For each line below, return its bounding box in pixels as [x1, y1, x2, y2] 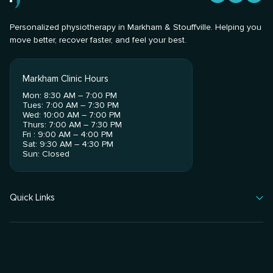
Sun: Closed [23, 149, 70, 160]
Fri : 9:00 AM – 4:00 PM [23, 129, 113, 140]
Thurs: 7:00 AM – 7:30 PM [23, 119, 122, 130]
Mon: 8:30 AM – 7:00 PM [23, 90, 118, 101]
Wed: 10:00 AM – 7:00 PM [23, 110, 121, 121]
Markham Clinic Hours [23, 73, 109, 85]
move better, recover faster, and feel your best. [10, 35, 186, 46]
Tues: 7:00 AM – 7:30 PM [23, 100, 119, 111]
